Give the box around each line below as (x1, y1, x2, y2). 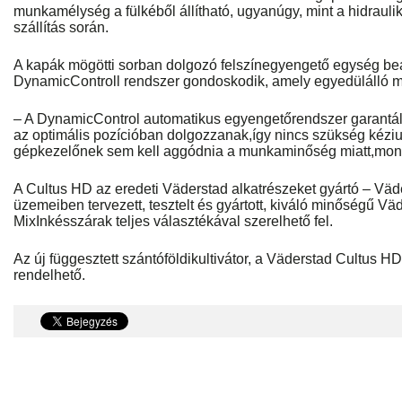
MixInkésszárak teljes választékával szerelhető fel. (13, 214, 333, 230)
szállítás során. (13, 20, 109, 36)
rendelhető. (13, 267, 85, 284)
